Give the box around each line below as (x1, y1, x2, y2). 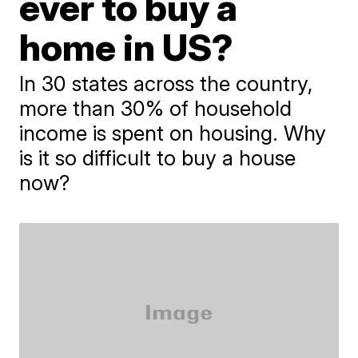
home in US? (19, 25, 234, 70)
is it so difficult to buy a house (19, 145, 296, 170)
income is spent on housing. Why (19, 121, 327, 145)
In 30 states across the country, (19, 71, 313, 96)
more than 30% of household (19, 96, 292, 121)
